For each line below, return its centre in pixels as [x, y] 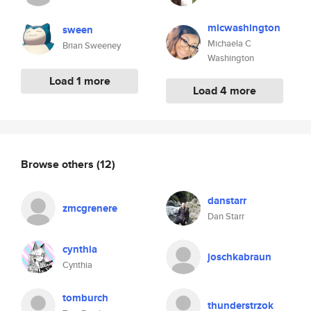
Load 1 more [79, 81]
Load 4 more [225, 91]
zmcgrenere [90, 208]
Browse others [59, 164]
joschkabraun [239, 257]
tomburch [85, 298]
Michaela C [229, 43]
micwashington [244, 28]
